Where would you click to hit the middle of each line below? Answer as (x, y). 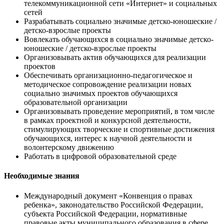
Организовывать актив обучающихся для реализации (115, 57)
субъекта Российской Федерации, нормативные (105, 213)
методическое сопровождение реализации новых (108, 84)
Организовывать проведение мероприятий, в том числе (119, 111)
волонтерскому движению (69, 147)
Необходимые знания (42, 176)
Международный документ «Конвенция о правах (108, 195)
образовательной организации (76, 102)
